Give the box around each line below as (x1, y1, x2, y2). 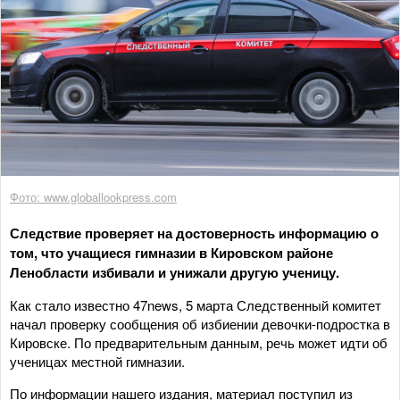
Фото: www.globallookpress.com (10, 187, 177, 205)
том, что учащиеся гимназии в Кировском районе (10, 242, 333, 262)
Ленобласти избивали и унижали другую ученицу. (10, 262, 350, 282)
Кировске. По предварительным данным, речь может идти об (10, 332, 387, 352)
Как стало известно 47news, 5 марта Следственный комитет (10, 295, 381, 314)
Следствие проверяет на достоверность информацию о (10, 222, 379, 243)
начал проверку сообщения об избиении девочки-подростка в (10, 313, 390, 333)
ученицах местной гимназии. (10, 351, 188, 371)
